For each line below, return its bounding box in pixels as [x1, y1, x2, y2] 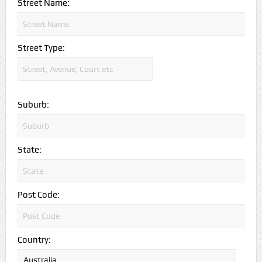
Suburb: [17, 99, 49, 110]
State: [17, 144, 42, 155]
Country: [17, 234, 51, 245]
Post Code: [17, 189, 60, 200]
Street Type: [17, 42, 65, 53]
